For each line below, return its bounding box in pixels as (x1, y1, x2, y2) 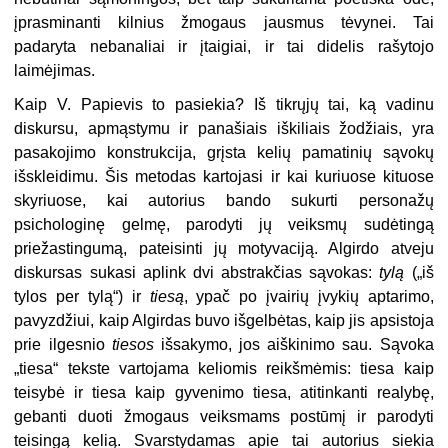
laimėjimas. (14, 61, 96, 79)
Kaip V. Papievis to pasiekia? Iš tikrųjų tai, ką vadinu (14, 95, 434, 113)
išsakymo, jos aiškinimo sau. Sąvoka (160, 335, 434, 353)
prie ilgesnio (14, 335, 112, 353)
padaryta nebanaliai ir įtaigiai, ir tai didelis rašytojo (14, 37, 434, 55)
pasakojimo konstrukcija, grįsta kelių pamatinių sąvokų (14, 143, 434, 161)
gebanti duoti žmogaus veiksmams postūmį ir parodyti (14, 407, 434, 425)
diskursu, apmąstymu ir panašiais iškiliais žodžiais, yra (14, 119, 434, 137)
